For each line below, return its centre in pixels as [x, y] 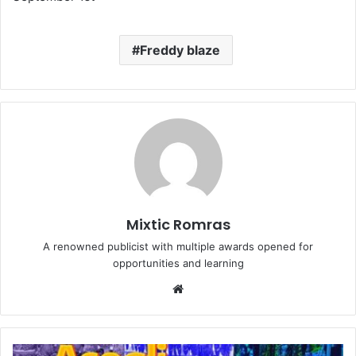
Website [205, 288]
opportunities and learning [178, 263]
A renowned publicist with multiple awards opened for [178, 246]
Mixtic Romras [178, 224]
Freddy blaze [180, 50]
